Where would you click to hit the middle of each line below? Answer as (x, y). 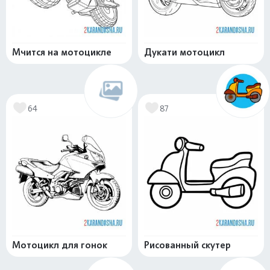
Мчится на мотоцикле (62, 52)
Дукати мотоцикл (184, 52)
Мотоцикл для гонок (60, 245)
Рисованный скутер (187, 245)
